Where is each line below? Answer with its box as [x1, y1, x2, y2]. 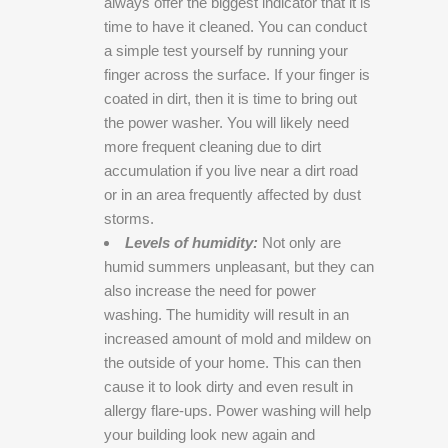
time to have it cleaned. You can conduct [104, 17, 367, 35]
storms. [104, 209, 154, 227]
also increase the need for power [104, 281, 316, 299]
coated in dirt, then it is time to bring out [104, 89, 357, 107]
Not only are [262, 233, 341, 251]
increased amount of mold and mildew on [104, 329, 371, 347]
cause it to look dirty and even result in [104, 377, 353, 395]
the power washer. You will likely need [104, 113, 349, 131]
